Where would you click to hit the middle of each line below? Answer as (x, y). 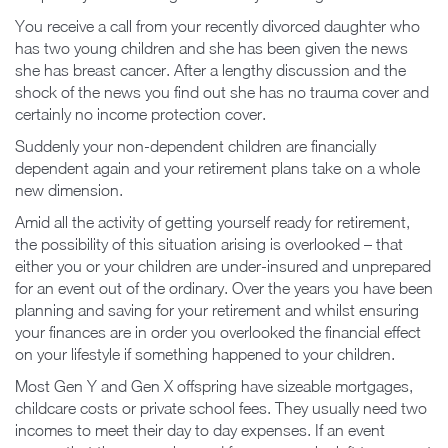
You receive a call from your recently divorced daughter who (217, 25)
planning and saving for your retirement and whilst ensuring (217, 309)
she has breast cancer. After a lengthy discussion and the (210, 69)
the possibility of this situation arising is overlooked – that (209, 243)
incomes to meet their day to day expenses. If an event (200, 429)
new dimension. (69, 189)
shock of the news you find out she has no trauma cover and (222, 91)
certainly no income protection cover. (140, 113)
